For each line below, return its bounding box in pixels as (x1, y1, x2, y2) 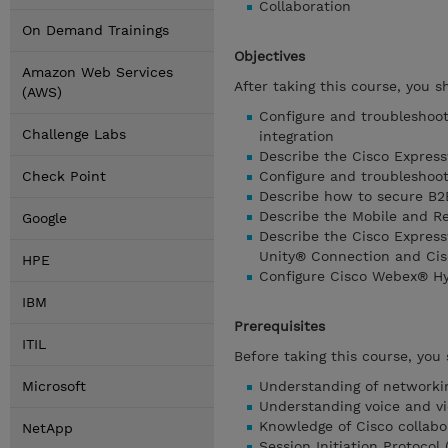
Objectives (234, 48, 305, 64)
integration (259, 128, 334, 144)
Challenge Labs (22, 126, 126, 142)
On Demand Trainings (22, 22, 169, 38)
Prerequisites (234, 318, 325, 334)
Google (22, 210, 67, 226)
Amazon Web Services (22, 64, 173, 80)
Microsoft (22, 378, 86, 394)
